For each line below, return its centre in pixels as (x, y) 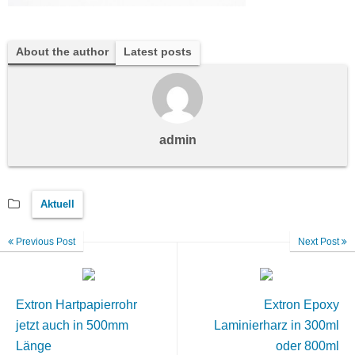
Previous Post (44, 242)
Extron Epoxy (302, 305)
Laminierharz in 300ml (277, 325)
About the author (62, 52)
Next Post (320, 242)
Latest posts (158, 52)
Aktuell (57, 204)
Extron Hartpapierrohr (76, 305)
